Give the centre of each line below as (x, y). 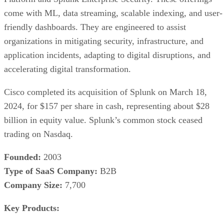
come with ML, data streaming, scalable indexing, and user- (113, 13)
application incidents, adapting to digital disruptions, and (107, 55)
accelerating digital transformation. (67, 69)
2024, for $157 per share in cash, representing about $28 (107, 106)
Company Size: (33, 185)
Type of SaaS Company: (51, 171)
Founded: (22, 157)
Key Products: (32, 208)
